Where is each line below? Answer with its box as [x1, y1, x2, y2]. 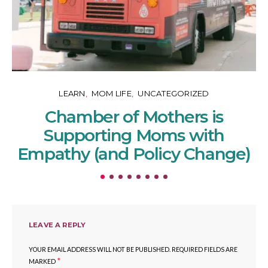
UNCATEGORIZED [138, 88, 209, 98]
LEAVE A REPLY [29, 220, 86, 229]
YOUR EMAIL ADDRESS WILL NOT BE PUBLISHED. [29, 245, 170, 253]
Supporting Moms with [43, 124, 224, 145]
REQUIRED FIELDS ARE [172, 245, 237, 253]
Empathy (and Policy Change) [17, 143, 251, 164]
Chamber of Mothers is [45, 106, 223, 127]
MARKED [29, 257, 57, 265]
